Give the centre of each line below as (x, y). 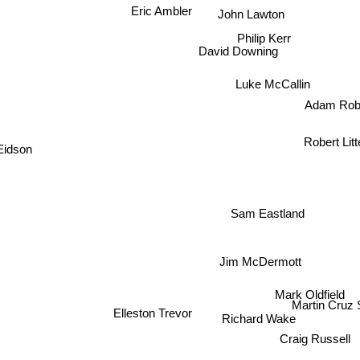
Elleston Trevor (154, 310)
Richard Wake (255, 317)
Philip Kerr (265, 35)
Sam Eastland (268, 212)
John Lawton (251, 13)
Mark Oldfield (307, 288)
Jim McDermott (257, 262)
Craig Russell (312, 337)
